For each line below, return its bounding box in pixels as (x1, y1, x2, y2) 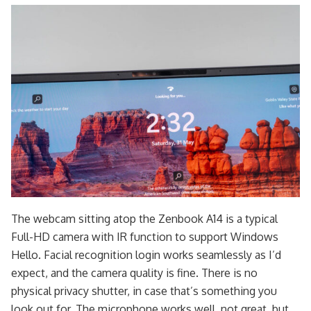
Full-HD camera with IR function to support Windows (11, 230, 278, 244)
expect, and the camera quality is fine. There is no (11, 266, 258, 280)
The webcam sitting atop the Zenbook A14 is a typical (11, 212, 278, 226)
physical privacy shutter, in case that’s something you (11, 284, 277, 299)
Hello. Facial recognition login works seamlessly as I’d (11, 248, 281, 262)
